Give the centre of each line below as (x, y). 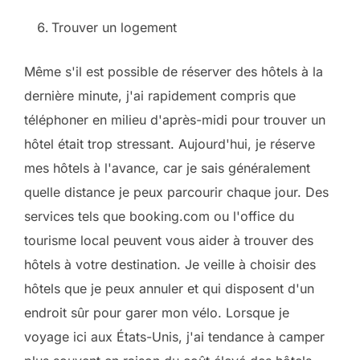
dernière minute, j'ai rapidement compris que (160, 96)
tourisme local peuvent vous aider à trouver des (169, 240)
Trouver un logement (114, 27)
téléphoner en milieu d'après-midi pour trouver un (175, 120)
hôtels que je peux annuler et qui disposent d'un (169, 288)
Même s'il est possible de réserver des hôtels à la (174, 72)
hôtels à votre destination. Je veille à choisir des (170, 264)
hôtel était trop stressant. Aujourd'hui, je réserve (170, 144)
